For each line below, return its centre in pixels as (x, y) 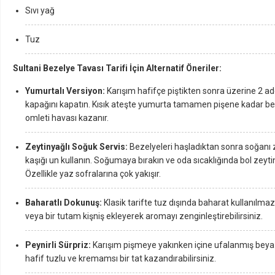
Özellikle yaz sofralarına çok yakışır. (93, 174)
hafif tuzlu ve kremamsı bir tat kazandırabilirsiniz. (121, 258)
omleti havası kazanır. (67, 118)
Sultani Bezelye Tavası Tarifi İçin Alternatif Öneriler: (117, 68)
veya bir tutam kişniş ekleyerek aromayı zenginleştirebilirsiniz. (144, 216)
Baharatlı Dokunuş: (64, 203)
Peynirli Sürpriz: (58, 245)
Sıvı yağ (40, 10)
